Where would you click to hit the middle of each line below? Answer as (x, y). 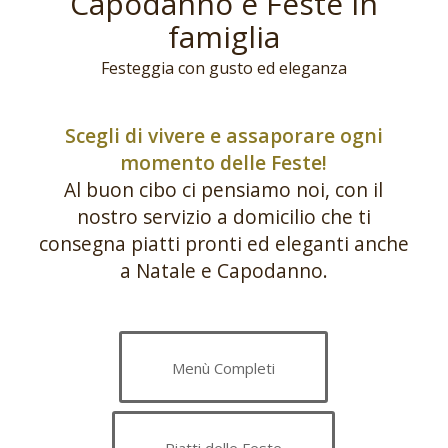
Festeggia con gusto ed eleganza (223, 68)
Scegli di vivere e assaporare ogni (223, 135)
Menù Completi (224, 368)
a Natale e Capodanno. (223, 270)
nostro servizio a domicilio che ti (223, 216)
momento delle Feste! (224, 162)
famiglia (223, 37)
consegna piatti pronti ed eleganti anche (223, 243)
